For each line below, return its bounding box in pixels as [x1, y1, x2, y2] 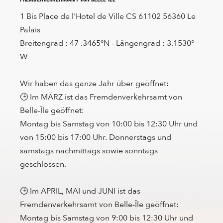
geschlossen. [20, 158, 66, 170]
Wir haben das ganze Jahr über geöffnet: [20, 78, 169, 89]
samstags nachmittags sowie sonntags [20, 145, 158, 156]
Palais [20, 24, 40, 35]
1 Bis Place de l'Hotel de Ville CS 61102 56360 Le [20, 10, 196, 22]
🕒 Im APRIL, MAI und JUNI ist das [20, 185, 140, 197]
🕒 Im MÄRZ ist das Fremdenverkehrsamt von [20, 91, 182, 103]
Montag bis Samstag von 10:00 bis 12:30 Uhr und [20, 118, 198, 129]
